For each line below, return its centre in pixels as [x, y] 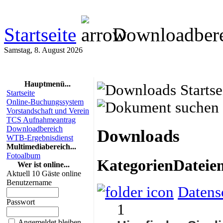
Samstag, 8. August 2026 [43, 50]
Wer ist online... [44, 164]
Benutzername [29, 182]
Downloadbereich [35, 128]
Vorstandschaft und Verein [48, 111]
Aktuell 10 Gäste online [44, 173]
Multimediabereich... [41, 146]
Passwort [21, 202]
